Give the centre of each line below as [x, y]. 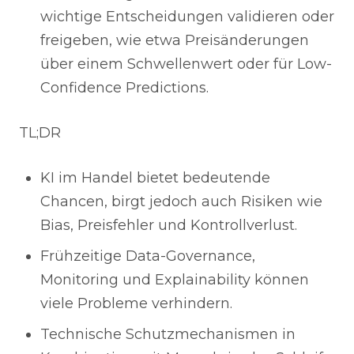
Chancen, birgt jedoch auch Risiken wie [181, 201]
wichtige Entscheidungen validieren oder [187, 17]
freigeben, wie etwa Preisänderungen [175, 40]
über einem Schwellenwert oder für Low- [186, 64]
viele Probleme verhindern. [136, 303]
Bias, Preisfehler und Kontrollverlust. [169, 225]
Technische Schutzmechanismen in [168, 334]
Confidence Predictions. [124, 88]
